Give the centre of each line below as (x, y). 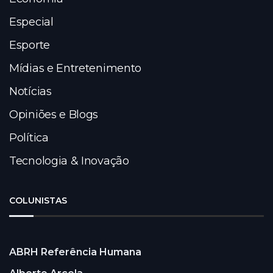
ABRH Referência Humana (75, 252)
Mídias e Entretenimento (76, 69)
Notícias (30, 92)
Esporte (30, 45)
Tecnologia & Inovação (69, 161)
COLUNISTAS (38, 201)
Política (29, 138)
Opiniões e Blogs (54, 115)
